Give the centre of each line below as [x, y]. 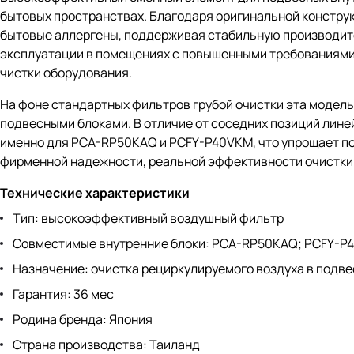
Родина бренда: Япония [83, 320]
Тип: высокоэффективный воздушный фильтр [148, 218]
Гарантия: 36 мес [63, 294]
